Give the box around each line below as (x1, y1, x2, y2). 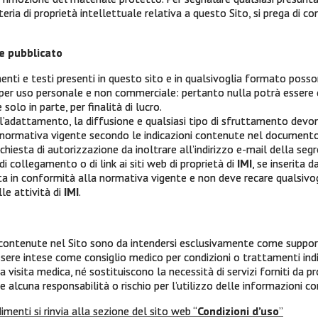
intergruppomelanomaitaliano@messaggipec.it (51, 250, 273, 264)
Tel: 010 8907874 (24, 192, 109, 206)
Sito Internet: (24, 279, 92, 293)
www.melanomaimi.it (91, 279, 192, 293)
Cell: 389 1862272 (24, 221, 114, 235)
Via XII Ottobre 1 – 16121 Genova (24, 163, 191, 177)
